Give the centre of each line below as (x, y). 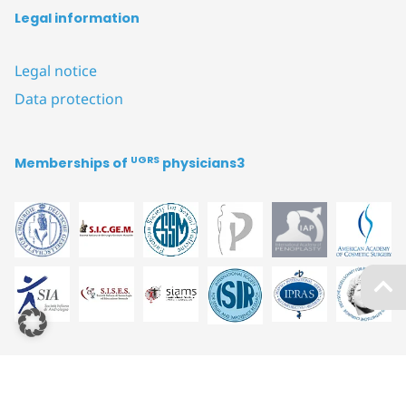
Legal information (77, 19)
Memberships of (72, 164)
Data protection (69, 99)
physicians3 (202, 164)
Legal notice (56, 71)
